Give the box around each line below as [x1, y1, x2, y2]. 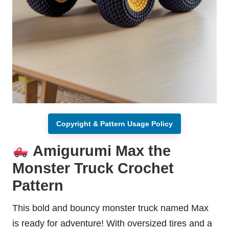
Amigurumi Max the [29, 143, 171, 159]
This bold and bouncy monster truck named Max [12, 203, 209, 214]
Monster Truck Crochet [12, 160, 174, 177]
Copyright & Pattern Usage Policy [56, 120, 173, 128]
